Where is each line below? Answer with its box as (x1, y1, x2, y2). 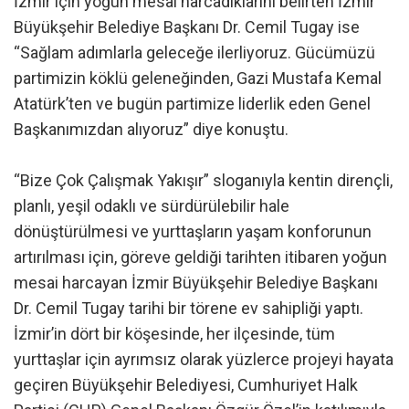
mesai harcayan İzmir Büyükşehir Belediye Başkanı (14, 272, 378, 292)
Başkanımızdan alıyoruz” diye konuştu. (14, 119, 288, 139)
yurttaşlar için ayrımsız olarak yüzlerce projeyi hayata (14, 349, 393, 369)
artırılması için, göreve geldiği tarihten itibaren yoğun (14, 246, 387, 267)
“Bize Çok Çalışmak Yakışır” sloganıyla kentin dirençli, (14, 170, 393, 190)
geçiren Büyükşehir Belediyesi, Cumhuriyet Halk (14, 374, 358, 394)
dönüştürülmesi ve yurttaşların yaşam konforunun (14, 221, 372, 241)
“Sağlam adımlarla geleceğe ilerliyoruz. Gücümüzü (14, 42, 375, 62)
